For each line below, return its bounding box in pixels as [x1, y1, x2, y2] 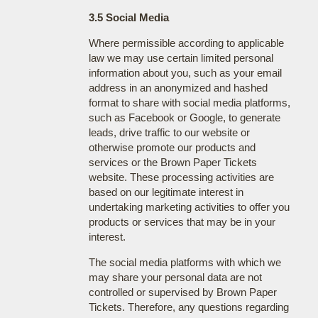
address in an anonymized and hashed [88, 81, 268, 94]
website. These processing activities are [88, 170, 274, 183]
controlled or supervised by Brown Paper [88, 285, 277, 298]
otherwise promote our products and [88, 141, 256, 153]
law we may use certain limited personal [88, 51, 273, 64]
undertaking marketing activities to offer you [88, 200, 290, 213]
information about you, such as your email [88, 66, 282, 79]
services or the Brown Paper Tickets [88, 155, 257, 168]
